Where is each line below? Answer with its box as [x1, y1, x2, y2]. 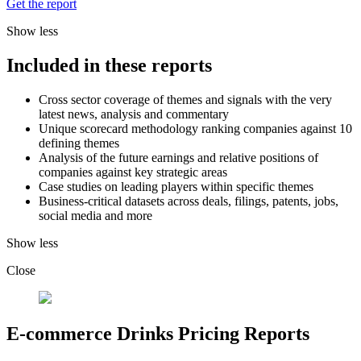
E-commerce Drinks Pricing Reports [6, 323, 309, 345]
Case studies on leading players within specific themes [39, 180, 313, 194]
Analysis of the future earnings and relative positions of [39, 151, 318, 165]
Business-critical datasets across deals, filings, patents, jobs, [39, 194, 338, 209]
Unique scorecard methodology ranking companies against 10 [39, 122, 352, 136]
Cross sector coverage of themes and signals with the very [39, 93, 332, 107]
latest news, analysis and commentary [39, 107, 229, 122]
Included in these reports [6, 55, 212, 77]
